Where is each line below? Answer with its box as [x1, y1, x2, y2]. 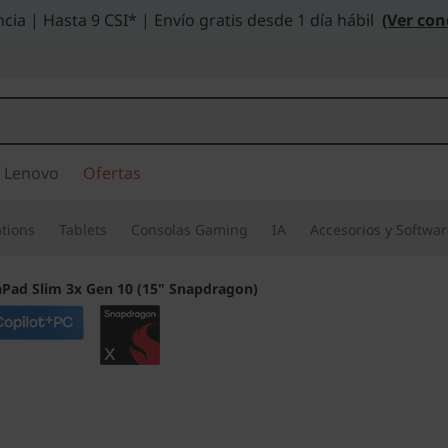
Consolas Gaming [131, 220, 248, 239]
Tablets [59, 220, 107, 239]
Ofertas [83, 162, 141, 184]
